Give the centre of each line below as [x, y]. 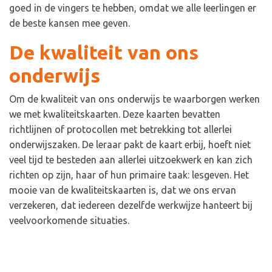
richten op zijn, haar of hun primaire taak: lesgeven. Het [129, 175]
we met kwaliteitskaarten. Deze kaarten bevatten [115, 114]
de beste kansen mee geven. [70, 23]
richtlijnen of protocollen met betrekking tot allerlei [121, 130]
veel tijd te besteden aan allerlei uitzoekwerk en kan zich [131, 160]
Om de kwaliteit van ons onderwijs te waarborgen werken [134, 99]
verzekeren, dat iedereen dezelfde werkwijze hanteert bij [131, 206]
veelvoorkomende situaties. [69, 221]
